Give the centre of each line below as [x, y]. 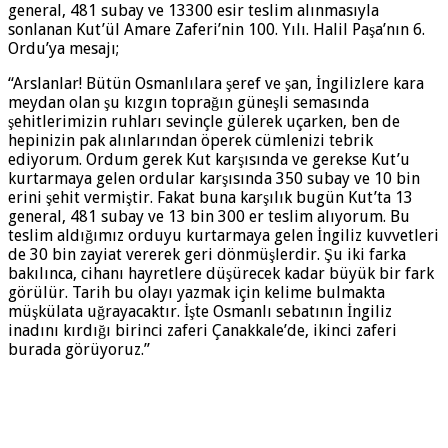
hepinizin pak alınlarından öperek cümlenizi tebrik [190, 141]
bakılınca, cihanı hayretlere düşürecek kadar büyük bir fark [221, 274]
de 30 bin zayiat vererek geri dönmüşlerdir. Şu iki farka [207, 255]
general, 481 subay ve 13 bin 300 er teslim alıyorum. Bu [209, 217]
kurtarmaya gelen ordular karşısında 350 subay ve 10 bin [214, 179]
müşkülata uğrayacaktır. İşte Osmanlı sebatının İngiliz [200, 312]
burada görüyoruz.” [79, 350]
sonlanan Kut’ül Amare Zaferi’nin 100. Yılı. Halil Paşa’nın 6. [216, 30]
